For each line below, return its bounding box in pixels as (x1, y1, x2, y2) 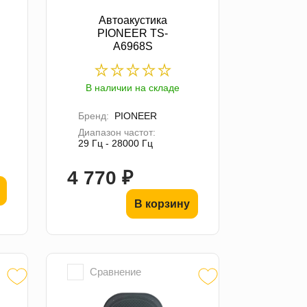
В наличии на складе (86, 82, 180, 93)
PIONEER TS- (97, 27, 169, 39)
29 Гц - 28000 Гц (78, 137, 153, 149)
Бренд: (78, 110, 110, 121)
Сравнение (90, 265, 142, 278)
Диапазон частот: (78, 126, 156, 138)
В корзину (134, 197, 190, 210)
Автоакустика (98, 14, 167, 26)
